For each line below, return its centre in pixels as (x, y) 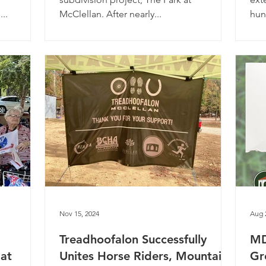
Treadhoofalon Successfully (133, 239)
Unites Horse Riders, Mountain (144, 256)
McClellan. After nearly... (110, 14)
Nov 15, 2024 (79, 213)
